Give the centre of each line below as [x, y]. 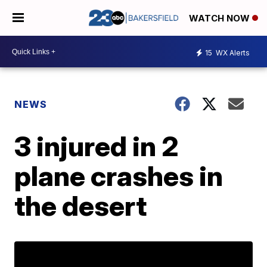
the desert [81, 206]
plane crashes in [119, 176]
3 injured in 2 [97, 146]
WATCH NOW [221, 18]
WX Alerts [232, 52]
